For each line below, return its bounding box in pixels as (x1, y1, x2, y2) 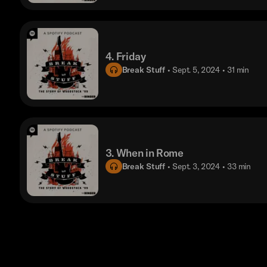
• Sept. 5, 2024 (167, 64, 221, 75)
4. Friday (105, 49, 146, 64)
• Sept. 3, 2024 (167, 160, 221, 172)
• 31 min (222, 64, 250, 75)
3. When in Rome (105, 146, 184, 160)
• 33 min (222, 160, 252, 172)
